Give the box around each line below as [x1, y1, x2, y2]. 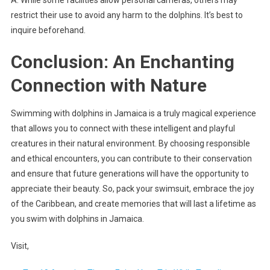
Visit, [10, 240, 29, 251]
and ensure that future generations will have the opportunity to [10, 168, 249, 178]
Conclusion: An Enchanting [10, 51, 234, 72]
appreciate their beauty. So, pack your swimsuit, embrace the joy [10, 183, 254, 193]
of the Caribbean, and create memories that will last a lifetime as [10, 198, 256, 209]
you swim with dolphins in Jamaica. [10, 213, 144, 224]
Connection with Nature [10, 74, 207, 96]
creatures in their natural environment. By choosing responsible [10, 138, 250, 148]
